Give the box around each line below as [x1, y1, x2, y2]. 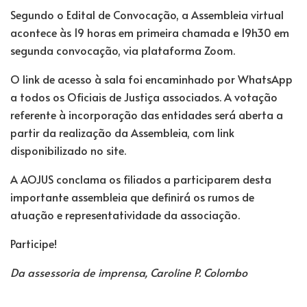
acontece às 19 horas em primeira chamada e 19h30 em [10, 24, 289, 40]
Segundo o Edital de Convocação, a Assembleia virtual [10, 6, 284, 22]
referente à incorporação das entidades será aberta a [10, 106, 283, 122]
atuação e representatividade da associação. [10, 206, 240, 222]
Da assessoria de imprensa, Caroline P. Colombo [10, 264, 247, 280]
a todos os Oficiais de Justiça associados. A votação [10, 88, 278, 104]
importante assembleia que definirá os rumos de [10, 188, 254, 204]
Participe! [10, 235, 57, 251]
